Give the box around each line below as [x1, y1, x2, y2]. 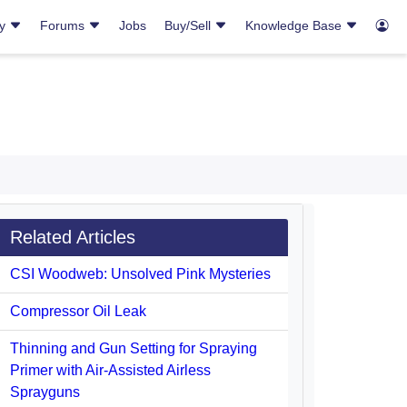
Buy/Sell [164, 18, 214, 33]
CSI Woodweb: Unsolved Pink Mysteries [10, 266, 271, 282]
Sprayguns [10, 384, 80, 400]
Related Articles [10, 227, 135, 247]
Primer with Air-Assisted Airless [10, 362, 211, 378]
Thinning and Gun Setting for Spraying [10, 341, 257, 356]
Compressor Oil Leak [10, 303, 146, 319]
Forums [40, 18, 88, 33]
